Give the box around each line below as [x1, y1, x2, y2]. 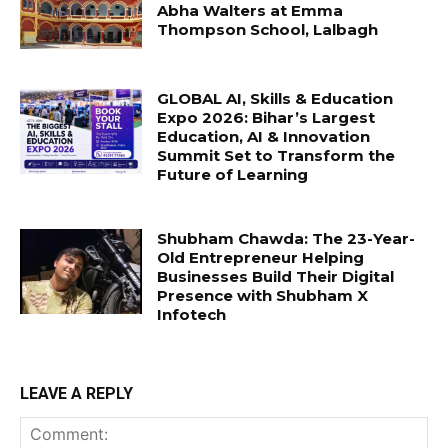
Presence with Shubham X [157, 285, 369, 305]
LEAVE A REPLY [20, 383, 133, 403]
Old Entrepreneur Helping [157, 247, 365, 267]
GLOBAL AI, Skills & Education [157, 88, 394, 108]
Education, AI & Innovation [157, 126, 371, 146]
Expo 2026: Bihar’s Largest [157, 107, 376, 127]
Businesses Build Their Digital [157, 266, 395, 286]
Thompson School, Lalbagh [157, 19, 379, 39]
